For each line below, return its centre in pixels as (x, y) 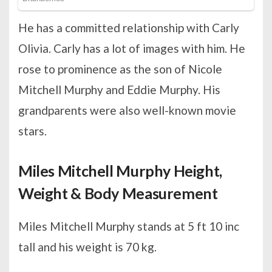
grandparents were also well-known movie (127, 110)
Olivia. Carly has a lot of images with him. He (132, 48)
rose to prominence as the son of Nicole (120, 69)
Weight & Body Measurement (118, 193)
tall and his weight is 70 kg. (87, 246)
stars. (32, 131)
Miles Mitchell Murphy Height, (120, 170)
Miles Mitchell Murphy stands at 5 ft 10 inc (129, 226)
